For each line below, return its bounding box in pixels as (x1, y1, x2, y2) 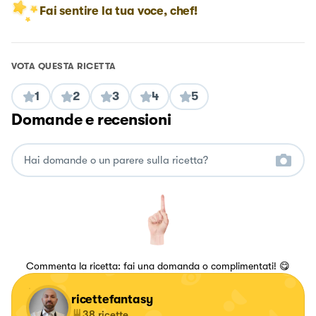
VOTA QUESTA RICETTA (11, 61, 116, 72)
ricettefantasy (71, 293, 153, 307)
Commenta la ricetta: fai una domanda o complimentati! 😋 (26, 260, 290, 272)
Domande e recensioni (11, 111, 171, 129)
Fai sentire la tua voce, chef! (39, 4, 197, 18)
